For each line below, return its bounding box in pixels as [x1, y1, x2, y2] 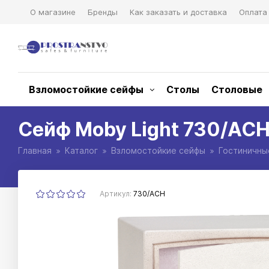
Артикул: [100, 189, 133, 198]
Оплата [239, 7, 267, 17]
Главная [18, 145, 52, 156]
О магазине [30, 7, 76, 17]
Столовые [211, 83, 262, 95]
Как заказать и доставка [130, 7, 227, 17]
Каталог [65, 145, 98, 156]
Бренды [88, 7, 118, 17]
